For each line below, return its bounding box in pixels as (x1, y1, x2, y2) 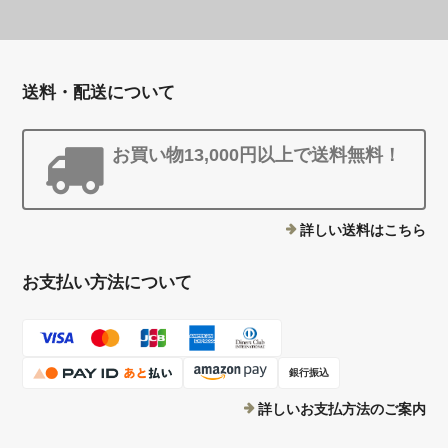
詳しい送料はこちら (299, 222, 426, 238)
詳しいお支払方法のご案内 (257, 401, 426, 417)
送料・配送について (22, 83, 176, 102)
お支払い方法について (22, 273, 193, 292)
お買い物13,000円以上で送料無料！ (112, 145, 402, 165)
